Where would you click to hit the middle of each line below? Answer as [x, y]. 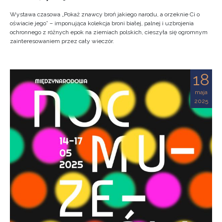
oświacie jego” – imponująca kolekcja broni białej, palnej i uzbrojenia [102, 23]
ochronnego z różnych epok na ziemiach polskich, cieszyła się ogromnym [109, 32]
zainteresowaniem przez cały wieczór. [62, 41]
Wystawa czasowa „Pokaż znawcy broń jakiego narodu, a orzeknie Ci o [105, 14]
